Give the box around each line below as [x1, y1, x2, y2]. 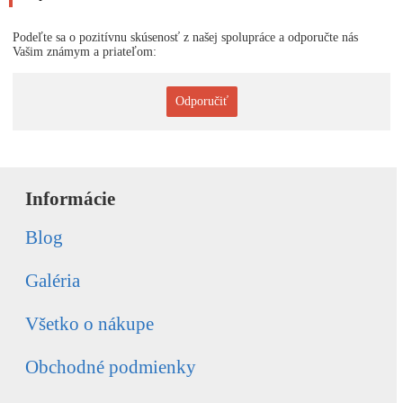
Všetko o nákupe [25, 313, 154, 335]
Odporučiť [175, 94, 228, 108]
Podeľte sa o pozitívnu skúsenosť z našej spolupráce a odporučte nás [13, 31, 358, 44]
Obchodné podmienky [25, 356, 196, 378]
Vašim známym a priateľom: [13, 45, 157, 58]
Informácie [25, 188, 115, 210]
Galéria [25, 270, 80, 291]
